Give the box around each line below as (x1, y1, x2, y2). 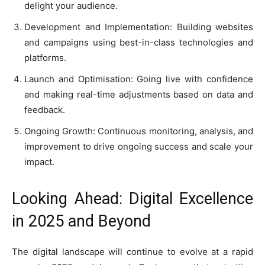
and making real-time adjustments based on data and (24, 88, 253, 100)
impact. (24, 156, 54, 167)
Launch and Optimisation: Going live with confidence (24, 73, 253, 85)
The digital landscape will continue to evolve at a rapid (12, 245, 253, 257)
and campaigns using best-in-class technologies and (24, 36, 253, 48)
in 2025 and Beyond (12, 211, 151, 231)
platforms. (24, 51, 66, 63)
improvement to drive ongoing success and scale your (24, 140, 253, 152)
